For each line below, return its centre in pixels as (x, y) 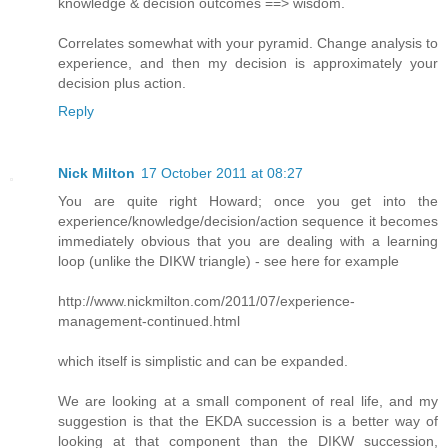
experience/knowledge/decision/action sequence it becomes (248, 221)
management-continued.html (149, 321)
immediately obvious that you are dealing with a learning (248, 241)
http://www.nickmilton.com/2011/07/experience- (206, 301)
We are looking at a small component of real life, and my (248, 401)
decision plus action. (122, 83)
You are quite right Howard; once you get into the (248, 201)
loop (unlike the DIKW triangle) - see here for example (228, 261)
